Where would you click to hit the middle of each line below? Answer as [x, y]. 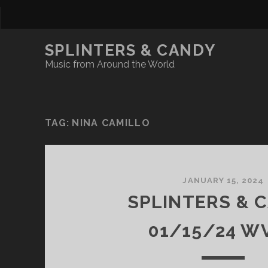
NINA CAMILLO [111, 123]
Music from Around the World [109, 64]
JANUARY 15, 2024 [223, 180]
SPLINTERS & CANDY [130, 50]
